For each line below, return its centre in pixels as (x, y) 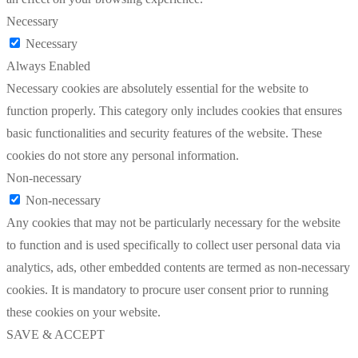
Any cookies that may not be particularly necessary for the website (173, 222)
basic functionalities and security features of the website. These (164, 133)
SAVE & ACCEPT (56, 334)
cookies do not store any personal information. (123, 155)
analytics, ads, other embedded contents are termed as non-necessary (178, 267)
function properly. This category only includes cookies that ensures (174, 110)
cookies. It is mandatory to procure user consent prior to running (167, 289)
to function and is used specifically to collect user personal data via (173, 245)
